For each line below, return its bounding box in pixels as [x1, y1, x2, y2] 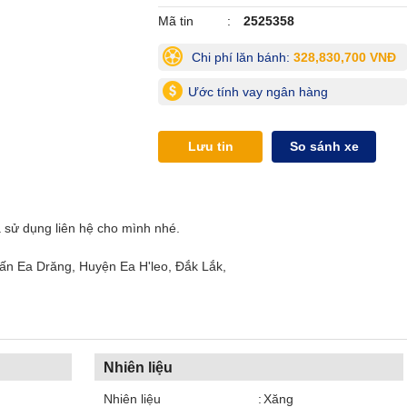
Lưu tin [187, 139, 233, 154]
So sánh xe [289, 139, 359, 154]
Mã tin [158, 14, 194, 28]
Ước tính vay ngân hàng [188, 84, 328, 99]
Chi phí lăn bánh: [188, 50, 293, 65]
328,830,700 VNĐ [293, 50, 396, 65]
